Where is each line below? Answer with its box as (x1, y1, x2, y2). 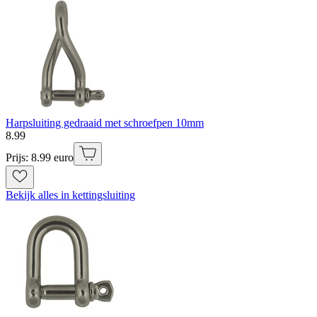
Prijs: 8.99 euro (6, 151, 74, 163)
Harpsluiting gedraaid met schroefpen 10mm (6, 116, 204, 129)
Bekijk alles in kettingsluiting (6, 188, 135, 201)
